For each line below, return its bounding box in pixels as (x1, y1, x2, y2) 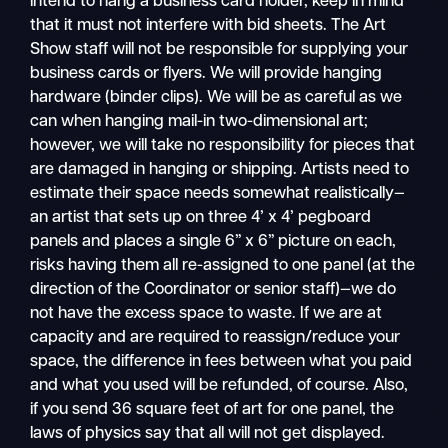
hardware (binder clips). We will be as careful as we (30, 89, 403, 106)
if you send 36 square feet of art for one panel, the (30, 401, 395, 418)
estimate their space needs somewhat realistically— (30, 185, 406, 202)
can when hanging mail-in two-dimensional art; (30, 113, 369, 130)
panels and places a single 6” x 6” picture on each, (30, 233, 397, 250)
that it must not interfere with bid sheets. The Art (30, 17, 387, 34)
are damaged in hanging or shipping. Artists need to (30, 161, 410, 178)
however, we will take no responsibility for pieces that (30, 137, 416, 154)
